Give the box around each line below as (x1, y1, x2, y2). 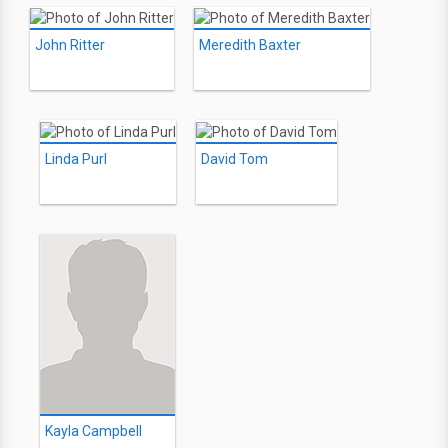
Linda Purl (45, 150, 107, 167)
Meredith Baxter (199, 37, 301, 54)
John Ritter (35, 37, 105, 54)
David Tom (201, 150, 268, 167)
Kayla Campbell (45, 422, 142, 439)
